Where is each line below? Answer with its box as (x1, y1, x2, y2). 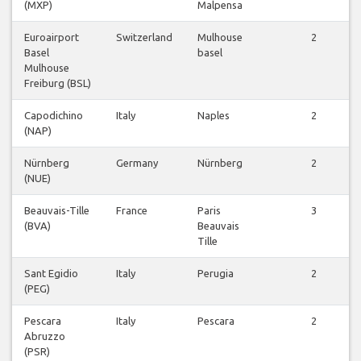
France (116, 205, 147, 217)
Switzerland (116, 31, 172, 44)
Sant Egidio (24, 268, 78, 280)
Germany (116, 157, 158, 169)
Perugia (197, 268, 234, 280)
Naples (197, 110, 230, 122)
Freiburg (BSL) (24, 77, 91, 89)
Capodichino (24, 110, 83, 122)
